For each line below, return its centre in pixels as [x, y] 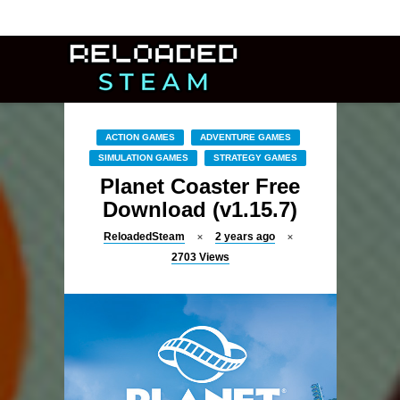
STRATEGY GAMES [255, 158]
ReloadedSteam [144, 237]
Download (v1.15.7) [200, 209]
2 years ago [245, 237]
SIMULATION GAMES [143, 158]
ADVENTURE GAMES [245, 137]
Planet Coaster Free [200, 186]
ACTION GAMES [140, 137]
